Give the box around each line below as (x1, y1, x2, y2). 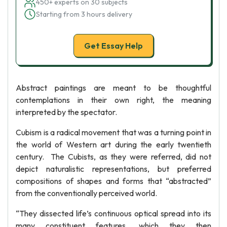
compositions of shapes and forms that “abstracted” (16, 176, 211, 186)
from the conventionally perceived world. (16, 188, 157, 198)
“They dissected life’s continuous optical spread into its (16, 208, 211, 218)
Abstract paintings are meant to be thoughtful (16, 83, 211, 93)
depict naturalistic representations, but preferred (16, 164, 211, 174)
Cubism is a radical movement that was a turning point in (16, 127, 211, 137)
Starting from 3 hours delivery (36, 10, 132, 19)
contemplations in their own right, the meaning (16, 95, 211, 105)
